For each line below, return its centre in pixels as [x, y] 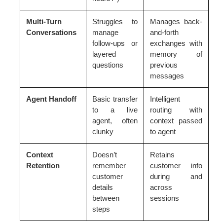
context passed [176, 120]
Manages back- [176, 21]
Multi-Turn [44, 21]
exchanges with [176, 43]
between [106, 198]
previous [164, 65]
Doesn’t [105, 154]
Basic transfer [115, 99]
